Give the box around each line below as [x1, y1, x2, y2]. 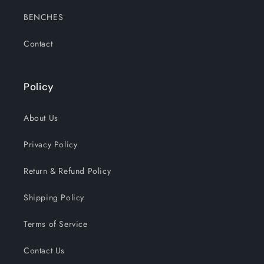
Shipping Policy [24, 192, 84, 204]
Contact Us [24, 245, 65, 257]
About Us [24, 112, 58, 124]
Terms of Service [24, 218, 88, 230]
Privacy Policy [24, 138, 78, 151]
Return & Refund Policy [24, 165, 111, 177]
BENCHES [24, 11, 64, 24]
